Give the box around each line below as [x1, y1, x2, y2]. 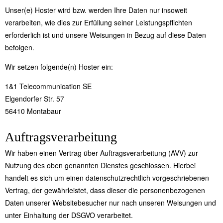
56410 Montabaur [5, 106, 61, 116]
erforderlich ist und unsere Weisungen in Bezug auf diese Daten [5, 30, 206, 40]
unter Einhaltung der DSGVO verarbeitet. [5, 210, 133, 221]
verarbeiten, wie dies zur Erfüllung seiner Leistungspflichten [5, 17, 192, 28]
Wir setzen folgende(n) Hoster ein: [5, 62, 113, 72]
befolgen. [5, 42, 34, 53]
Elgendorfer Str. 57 [5, 94, 64, 104]
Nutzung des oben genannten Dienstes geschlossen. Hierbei [5, 160, 196, 171]
